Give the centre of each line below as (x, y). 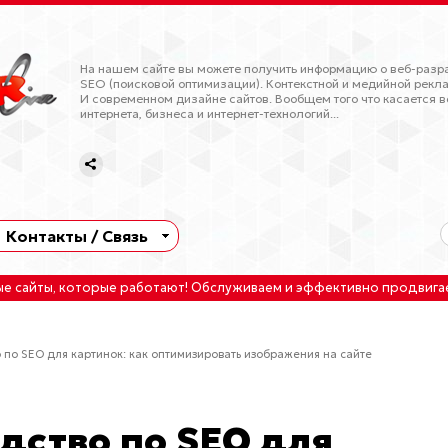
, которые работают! (122, 287)
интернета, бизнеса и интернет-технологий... (209, 114)
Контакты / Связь (76, 235)
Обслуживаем (236, 287)
